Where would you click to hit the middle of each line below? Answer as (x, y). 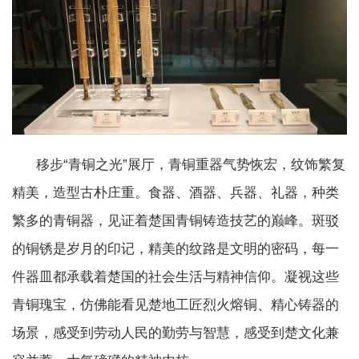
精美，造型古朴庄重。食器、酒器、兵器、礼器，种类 (175, 193)
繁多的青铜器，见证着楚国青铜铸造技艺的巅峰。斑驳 (175, 221)
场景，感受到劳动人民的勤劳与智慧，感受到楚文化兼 (175, 333)
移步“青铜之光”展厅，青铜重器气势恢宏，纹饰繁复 (179, 165)
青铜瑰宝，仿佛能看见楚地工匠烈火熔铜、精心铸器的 (175, 305)
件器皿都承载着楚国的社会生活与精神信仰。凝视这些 (175, 277)
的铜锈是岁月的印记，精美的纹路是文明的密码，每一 (175, 249)
